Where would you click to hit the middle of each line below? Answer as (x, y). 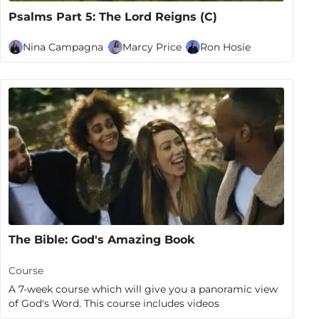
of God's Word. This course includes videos (114, 304)
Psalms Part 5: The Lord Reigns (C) (113, 16)
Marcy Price (152, 47)
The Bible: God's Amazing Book (102, 240)
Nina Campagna (63, 47)
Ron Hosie (225, 47)
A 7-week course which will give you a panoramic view (143, 289)
